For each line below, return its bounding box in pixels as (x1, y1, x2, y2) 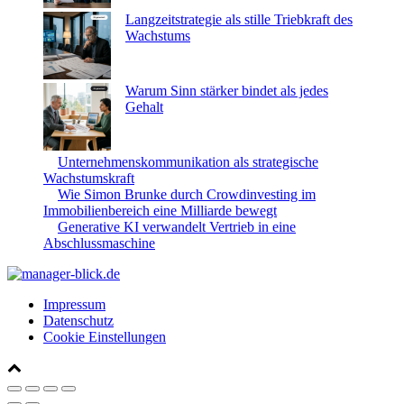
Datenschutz (43, 313, 114, 328)
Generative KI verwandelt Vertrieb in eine (58, 219, 296, 234)
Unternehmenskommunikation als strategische (58, 154, 318, 170)
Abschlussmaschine (43, 235, 155, 251)
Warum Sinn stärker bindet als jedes (125, 83, 328, 98)
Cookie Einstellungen (43, 329, 166, 344)
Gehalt (125, 99, 163, 115)
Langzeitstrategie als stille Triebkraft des (125, 12, 353, 27)
